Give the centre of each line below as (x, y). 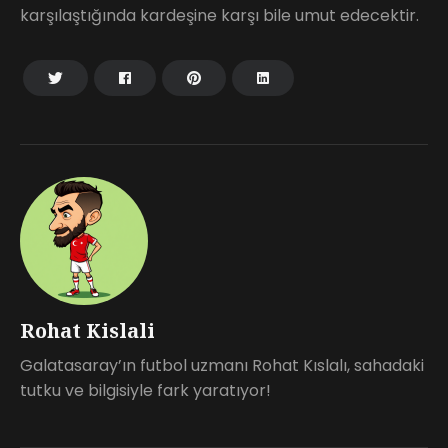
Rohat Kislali (87, 330)
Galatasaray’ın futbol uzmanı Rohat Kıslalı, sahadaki (222, 365)
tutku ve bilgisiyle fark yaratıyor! (145, 390)
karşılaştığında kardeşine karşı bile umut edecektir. (219, 15)
